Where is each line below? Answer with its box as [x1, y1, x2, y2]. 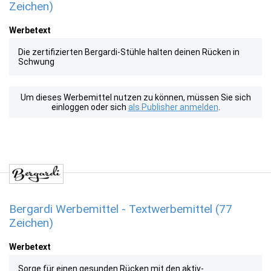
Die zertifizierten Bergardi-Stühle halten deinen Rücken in [18, 47, 240, 57]
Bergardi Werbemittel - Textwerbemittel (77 [9, 202, 232, 216]
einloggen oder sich [51, 102, 128, 112]
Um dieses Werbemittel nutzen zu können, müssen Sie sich [20, 93, 251, 102]
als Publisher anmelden [128, 102, 218, 112]
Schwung [18, 57, 54, 67]
